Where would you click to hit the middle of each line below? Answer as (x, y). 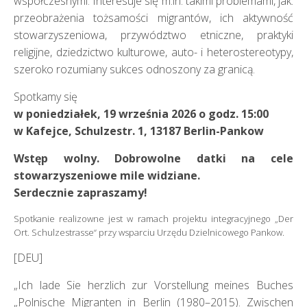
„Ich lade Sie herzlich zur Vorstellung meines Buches (153, 285)
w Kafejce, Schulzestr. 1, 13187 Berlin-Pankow (139, 131)
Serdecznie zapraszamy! (81, 193)
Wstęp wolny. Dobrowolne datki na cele (153, 158)
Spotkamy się (46, 97)
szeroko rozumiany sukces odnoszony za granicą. (134, 69)
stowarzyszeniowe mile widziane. (107, 175)
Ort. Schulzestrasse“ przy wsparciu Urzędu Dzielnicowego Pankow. (149, 232)
